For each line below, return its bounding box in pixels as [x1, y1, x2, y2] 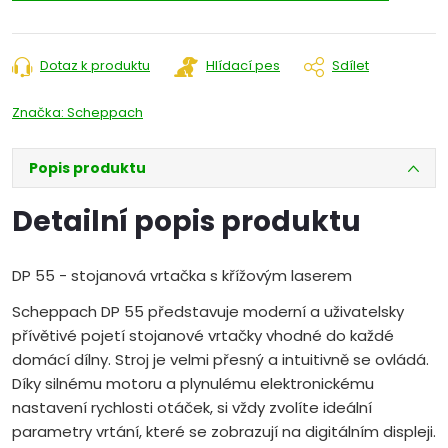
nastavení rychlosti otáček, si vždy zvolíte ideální [12, 397, 372, 419]
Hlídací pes [206, 56, 280, 76]
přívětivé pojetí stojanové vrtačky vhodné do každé [12, 325, 394, 347]
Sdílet [332, 56, 369, 76]
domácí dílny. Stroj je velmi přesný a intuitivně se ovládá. [12, 349, 429, 371]
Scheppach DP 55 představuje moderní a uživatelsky [12, 301, 404, 323]
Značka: [12, 103, 67, 123]
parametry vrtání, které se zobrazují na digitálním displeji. [12, 421, 436, 443]
